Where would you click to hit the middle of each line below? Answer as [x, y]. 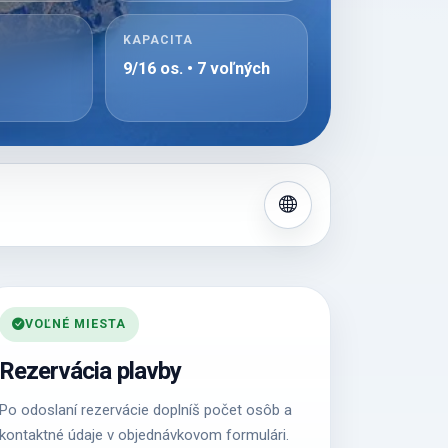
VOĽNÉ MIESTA [75, 324]
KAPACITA [157, 40]
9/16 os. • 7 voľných [196, 69]
